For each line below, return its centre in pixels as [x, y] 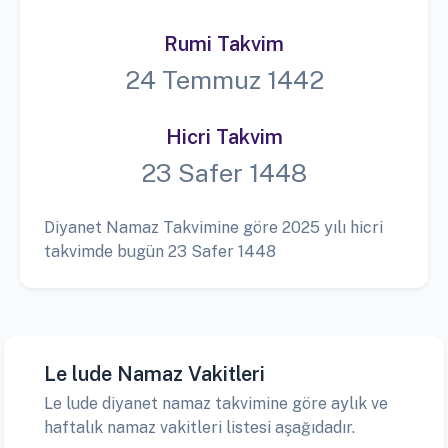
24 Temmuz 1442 [224, 80]
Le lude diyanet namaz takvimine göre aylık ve [216, 404]
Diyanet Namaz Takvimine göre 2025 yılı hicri [213, 228]
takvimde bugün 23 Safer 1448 [160, 252]
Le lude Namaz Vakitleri [154, 374]
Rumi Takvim [224, 44]
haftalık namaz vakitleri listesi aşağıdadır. [199, 428]
